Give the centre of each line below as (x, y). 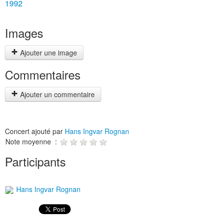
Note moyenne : (32, 141)
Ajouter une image (48, 53)
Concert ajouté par (35, 131)
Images (24, 33)
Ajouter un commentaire (56, 94)
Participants (35, 161)
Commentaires (43, 74)
